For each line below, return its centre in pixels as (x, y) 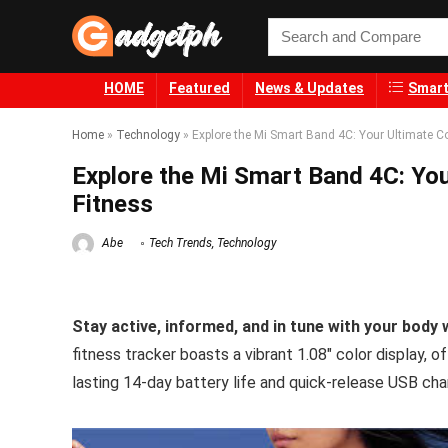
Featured (199, 88)
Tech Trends (180, 243)
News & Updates (309, 88)
